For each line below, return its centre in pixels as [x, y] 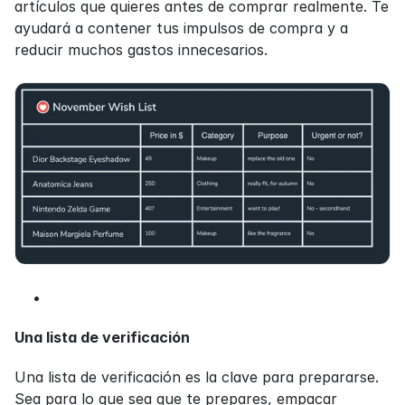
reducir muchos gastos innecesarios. [141, 50]
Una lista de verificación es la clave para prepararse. [197, 377]
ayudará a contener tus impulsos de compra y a [181, 28]
